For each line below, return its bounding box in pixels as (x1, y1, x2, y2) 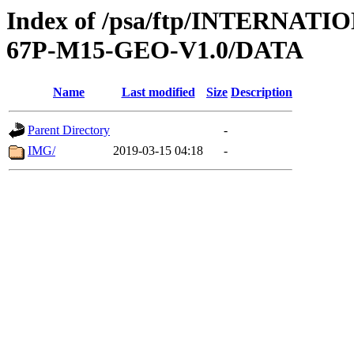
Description (231, 85, 292, 100)
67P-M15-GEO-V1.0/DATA (6, 36, 303, 64)
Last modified (121, 85, 195, 100)
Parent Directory (28, 123, 110, 137)
